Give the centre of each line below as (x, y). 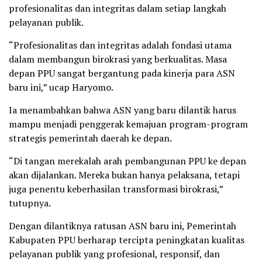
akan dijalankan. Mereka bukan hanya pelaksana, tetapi (124, 175)
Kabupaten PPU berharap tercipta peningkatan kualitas (127, 240)
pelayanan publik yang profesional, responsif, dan (114, 254)
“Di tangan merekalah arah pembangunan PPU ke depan (127, 161)
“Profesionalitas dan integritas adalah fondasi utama (120, 45)
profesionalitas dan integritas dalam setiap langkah (118, 8)
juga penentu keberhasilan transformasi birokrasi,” (116, 189)
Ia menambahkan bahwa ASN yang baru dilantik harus (123, 110)
